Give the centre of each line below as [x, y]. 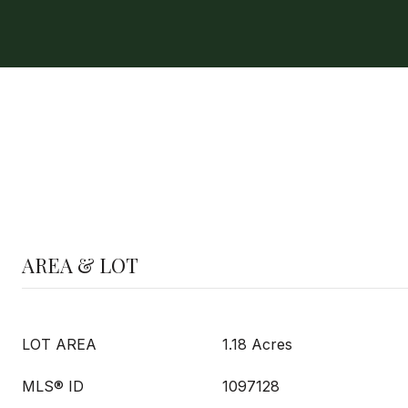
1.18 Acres [257, 344]
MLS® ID [53, 386]
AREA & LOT [80, 265]
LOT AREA [59, 344]
